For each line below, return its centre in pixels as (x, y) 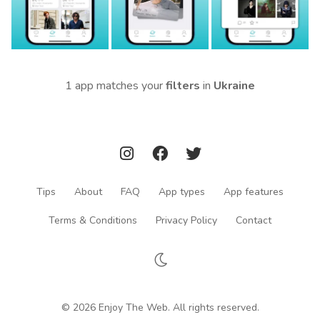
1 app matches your (115, 85)
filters (183, 85)
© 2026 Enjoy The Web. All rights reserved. (160, 307)
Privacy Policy (186, 220)
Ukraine (234, 85)
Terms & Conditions (93, 220)
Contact (254, 220)
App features (254, 191)
